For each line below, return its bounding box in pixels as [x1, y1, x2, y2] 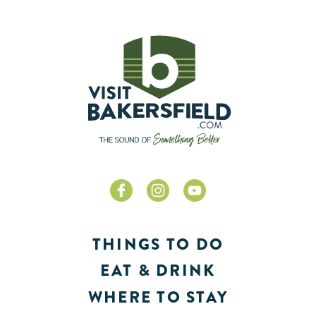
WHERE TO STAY [87, 285, 229, 309]
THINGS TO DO [92, 233, 224, 257]
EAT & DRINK [100, 259, 216, 283]
